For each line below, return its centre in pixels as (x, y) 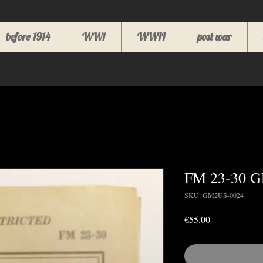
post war (214, 37)
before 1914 (28, 37)
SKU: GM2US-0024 (214, 195)
